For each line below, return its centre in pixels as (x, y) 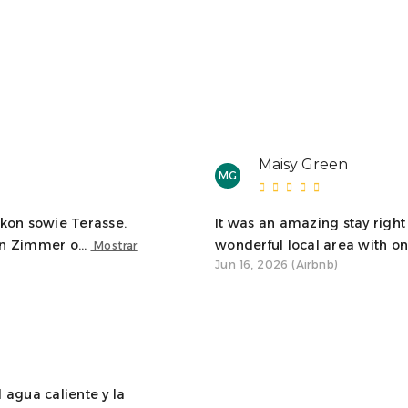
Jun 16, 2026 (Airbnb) (277, 264)
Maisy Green (303, 164)
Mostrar (114, 245)
